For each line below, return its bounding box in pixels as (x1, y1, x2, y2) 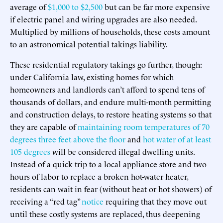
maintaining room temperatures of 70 (78, 120, 210, 132)
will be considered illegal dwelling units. (50, 145, 195, 157)
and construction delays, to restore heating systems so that (10, 108, 212, 119)
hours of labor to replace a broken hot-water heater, (10, 170, 188, 182)
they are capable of (10, 120, 78, 132)
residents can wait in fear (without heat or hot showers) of (10, 183, 212, 194)
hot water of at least (143, 133, 211, 144)
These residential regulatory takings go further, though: (10, 58, 202, 70)
